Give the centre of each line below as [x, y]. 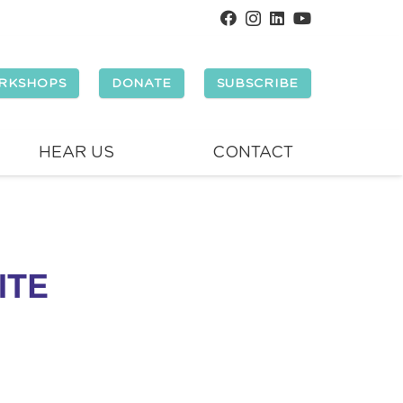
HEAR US [77, 153]
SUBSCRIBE [257, 83]
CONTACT [252, 153]
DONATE [142, 83]
